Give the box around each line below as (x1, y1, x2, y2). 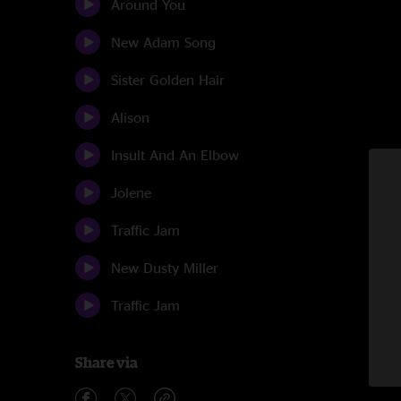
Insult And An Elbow (111, 147, 239, 163)
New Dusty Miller (111, 260, 218, 276)
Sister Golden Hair (111, 72, 225, 88)
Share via (75, 354, 138, 371)
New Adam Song (111, 34, 216, 50)
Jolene (111, 184, 151, 200)
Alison (111, 109, 149, 125)
